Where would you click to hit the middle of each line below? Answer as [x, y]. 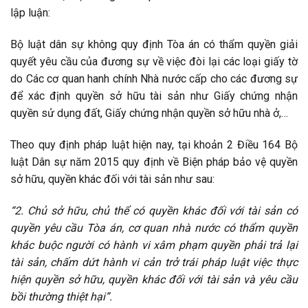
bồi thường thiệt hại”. [61, 296]
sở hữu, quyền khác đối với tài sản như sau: [112, 179]
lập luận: [30, 13]
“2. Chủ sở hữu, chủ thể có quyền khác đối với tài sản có [154, 210]
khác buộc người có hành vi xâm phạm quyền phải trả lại [154, 245]
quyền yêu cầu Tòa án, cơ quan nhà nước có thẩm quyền [154, 228]
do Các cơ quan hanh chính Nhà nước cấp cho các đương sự [154, 79]
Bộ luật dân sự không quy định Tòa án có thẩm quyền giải [154, 45]
